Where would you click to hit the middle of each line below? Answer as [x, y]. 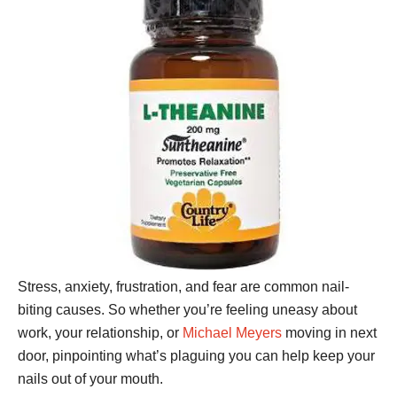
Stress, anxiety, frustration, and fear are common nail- [183, 287]
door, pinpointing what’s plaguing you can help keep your [196, 356]
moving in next [329, 333]
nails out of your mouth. [90, 379]
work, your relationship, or [100, 333]
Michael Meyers [232, 333]
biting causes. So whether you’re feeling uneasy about [187, 310]
